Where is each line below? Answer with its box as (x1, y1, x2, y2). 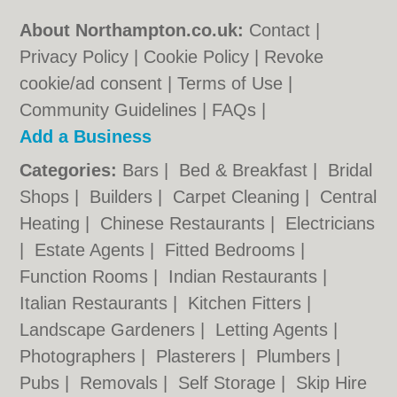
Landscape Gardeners (19, 320, 201, 339)
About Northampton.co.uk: (19, 20, 245, 40)
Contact (249, 20, 311, 40)
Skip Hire (296, 373, 368, 393)
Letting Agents (215, 320, 334, 339)
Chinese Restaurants (100, 214, 271, 233)
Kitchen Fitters (188, 293, 307, 313)
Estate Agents (35, 240, 151, 260)
